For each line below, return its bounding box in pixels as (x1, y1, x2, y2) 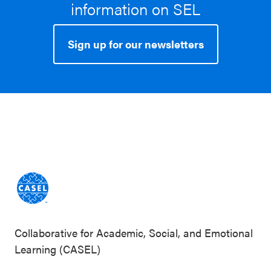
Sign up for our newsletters (67, 36, 204, 51)
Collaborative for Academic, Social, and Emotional (15, 225, 253, 240)
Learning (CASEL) (15, 241, 100, 256)
